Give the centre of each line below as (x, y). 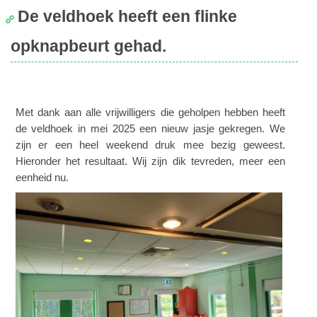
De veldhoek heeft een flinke (127, 17)
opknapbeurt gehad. (88, 47)
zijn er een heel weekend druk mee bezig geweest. (150, 144)
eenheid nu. (42, 177)
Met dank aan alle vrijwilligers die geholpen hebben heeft (150, 112)
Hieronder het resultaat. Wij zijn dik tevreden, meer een (150, 161)
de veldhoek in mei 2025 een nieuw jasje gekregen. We (150, 128)
